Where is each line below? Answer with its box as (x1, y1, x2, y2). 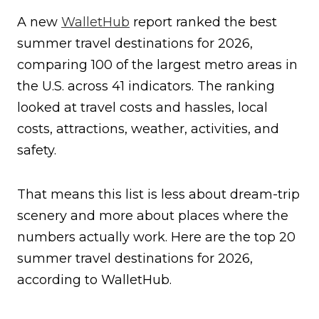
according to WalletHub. (17, 272, 172, 288)
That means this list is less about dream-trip (17, 187, 300, 203)
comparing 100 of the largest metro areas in (17, 57, 298, 73)
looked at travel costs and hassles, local (17, 100, 268, 116)
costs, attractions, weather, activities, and (17, 121, 279, 137)
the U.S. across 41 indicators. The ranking (17, 78, 275, 95)
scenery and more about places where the (17, 208, 288, 224)
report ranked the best (130, 14, 277, 31)
